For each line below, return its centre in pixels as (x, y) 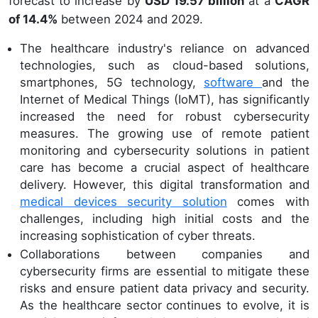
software (233, 82)
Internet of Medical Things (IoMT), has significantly (165, 99)
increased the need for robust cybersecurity (165, 116)
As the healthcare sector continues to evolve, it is (165, 305)
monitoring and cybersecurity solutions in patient (165, 150)
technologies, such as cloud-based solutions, (165, 65)
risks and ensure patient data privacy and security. (165, 288)
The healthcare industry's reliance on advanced (165, 48)
